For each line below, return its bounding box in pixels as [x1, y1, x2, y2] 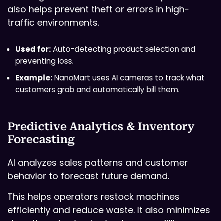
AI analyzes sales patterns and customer [7, 156, 188, 169]
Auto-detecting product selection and [51, 44, 195, 55]
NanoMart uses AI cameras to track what [52, 73, 205, 83]
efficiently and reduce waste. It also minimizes [7, 203, 210, 216]
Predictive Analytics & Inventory [7, 120, 194, 133]
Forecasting [7, 133, 75, 146]
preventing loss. [15, 56, 74, 67]
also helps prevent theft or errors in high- [7, 2, 189, 15]
